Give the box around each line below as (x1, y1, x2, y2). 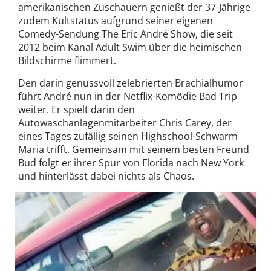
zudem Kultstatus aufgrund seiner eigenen (18, 14, 213, 28)
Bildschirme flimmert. (18, 54, 116, 68)
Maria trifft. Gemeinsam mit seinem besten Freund (18, 143, 249, 157)
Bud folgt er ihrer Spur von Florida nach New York (18, 156, 244, 170)
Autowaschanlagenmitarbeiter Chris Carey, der (18, 116, 232, 130)
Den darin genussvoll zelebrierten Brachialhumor (18, 76, 243, 90)
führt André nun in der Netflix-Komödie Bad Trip (18, 90, 237, 103)
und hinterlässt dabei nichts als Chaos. (18, 169, 194, 183)
